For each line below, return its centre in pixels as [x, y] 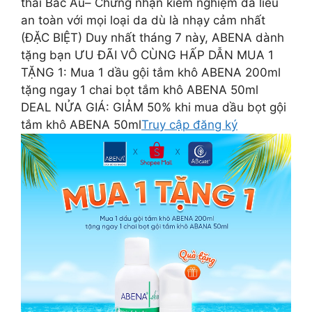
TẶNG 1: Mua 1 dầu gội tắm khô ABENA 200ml [151, 72]
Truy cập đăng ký [189, 125]
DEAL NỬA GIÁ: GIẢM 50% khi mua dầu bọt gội [154, 107]
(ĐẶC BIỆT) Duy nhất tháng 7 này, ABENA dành [153, 38]
